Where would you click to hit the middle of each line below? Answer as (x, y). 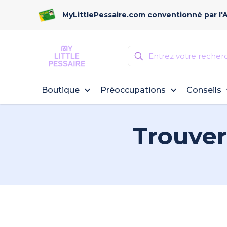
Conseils (204, 90)
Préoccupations (133, 90)
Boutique (61, 90)
